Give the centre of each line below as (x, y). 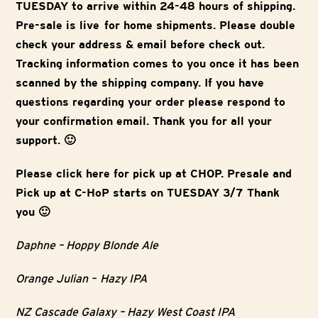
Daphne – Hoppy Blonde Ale (87, 246)
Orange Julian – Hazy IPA (82, 279)
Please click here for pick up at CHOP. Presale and (154, 174)
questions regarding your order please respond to (151, 102)
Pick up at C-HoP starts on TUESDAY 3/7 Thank (148, 193)
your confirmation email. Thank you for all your (144, 121)
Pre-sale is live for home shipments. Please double (156, 26)
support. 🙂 (46, 141)
